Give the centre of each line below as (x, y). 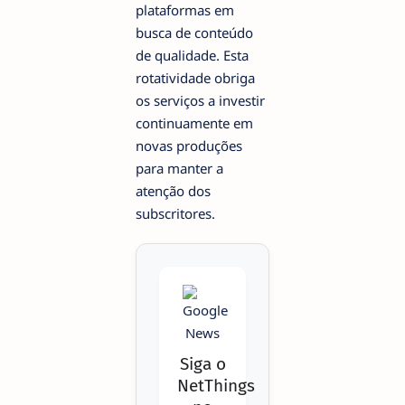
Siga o (202, 363)
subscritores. (175, 213)
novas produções (189, 145)
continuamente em (194, 122)
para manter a (179, 168)
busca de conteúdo (194, 32)
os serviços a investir (200, 100)
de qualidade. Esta (192, 55)
